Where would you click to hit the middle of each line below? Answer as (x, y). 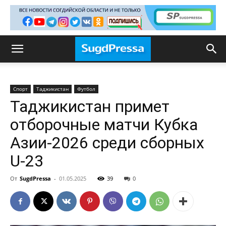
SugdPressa (35, 178)
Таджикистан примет (90, 106)
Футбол (86, 89)
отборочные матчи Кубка (104, 125)
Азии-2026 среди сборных (107, 143)
